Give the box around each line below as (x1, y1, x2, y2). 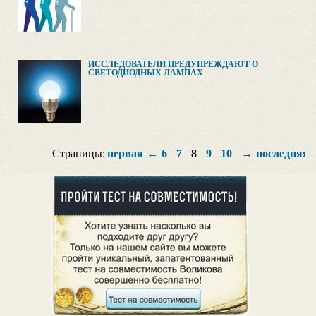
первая (107, 147, 143, 159)
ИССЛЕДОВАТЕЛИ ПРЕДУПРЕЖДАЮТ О (88, 59, 258, 69)
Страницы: (52, 147, 105, 159)
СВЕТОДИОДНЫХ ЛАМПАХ (88, 68, 203, 78)
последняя (255, 147, 309, 159)
